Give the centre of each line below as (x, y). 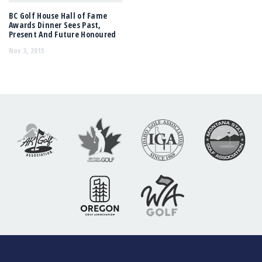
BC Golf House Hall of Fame (58, 16)
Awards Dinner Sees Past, (55, 25)
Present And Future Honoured (63, 35)
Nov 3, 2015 (27, 50)
